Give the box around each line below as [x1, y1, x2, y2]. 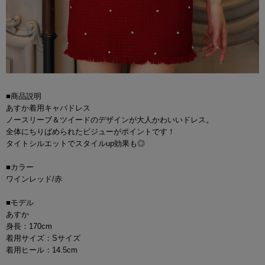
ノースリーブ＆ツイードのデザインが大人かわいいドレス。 [6, 115, 214, 124]
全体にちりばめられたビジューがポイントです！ [6, 127, 175, 136]
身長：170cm [6, 221, 52, 231]
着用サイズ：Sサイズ [6, 233, 80, 243]
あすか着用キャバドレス [6, 103, 91, 112]
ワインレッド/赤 [6, 174, 62, 183]
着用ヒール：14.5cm [6, 245, 77, 254]
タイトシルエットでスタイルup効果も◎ [6, 138, 145, 148]
